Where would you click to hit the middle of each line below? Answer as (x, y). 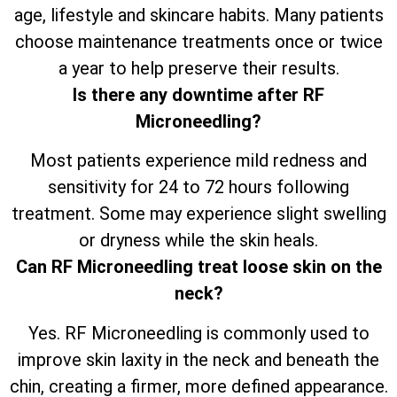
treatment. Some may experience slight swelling (198, 214)
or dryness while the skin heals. (198, 241)
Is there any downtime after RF (198, 94)
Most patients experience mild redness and (198, 161)
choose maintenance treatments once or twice (198, 41)
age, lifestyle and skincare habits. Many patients (198, 15)
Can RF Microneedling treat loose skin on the (198, 267)
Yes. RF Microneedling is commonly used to (198, 333)
